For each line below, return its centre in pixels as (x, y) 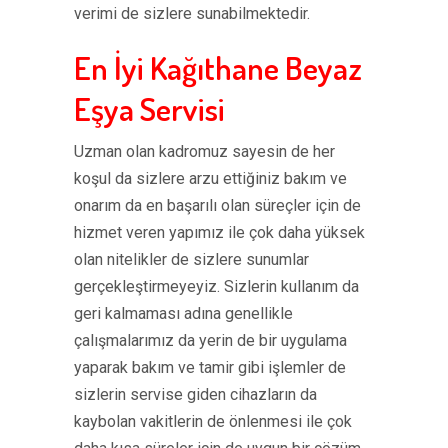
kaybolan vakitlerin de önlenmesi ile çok (213, 421)
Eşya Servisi (149, 108)
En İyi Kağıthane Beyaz (218, 67)
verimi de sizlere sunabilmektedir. (192, 13)
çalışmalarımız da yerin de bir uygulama (210, 340)
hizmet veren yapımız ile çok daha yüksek (219, 232)
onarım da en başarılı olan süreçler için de (217, 205)
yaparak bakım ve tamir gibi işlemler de (210, 367)
